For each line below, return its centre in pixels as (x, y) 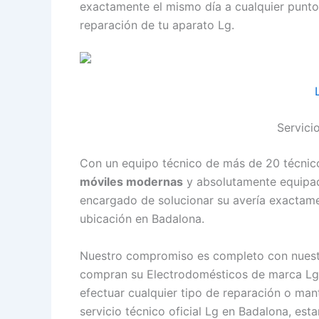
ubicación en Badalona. (142, 219)
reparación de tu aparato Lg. (157, 25)
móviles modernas (131, 182)
